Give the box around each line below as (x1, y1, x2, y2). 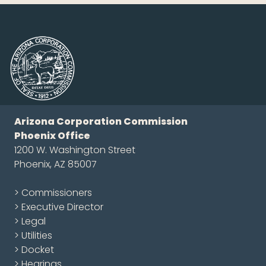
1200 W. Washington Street (14, 143, 135, 157)
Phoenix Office (14, 129, 90, 142)
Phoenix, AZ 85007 (14, 157, 97, 171)
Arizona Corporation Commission (14, 115, 188, 128)
